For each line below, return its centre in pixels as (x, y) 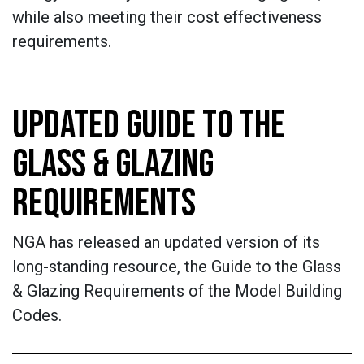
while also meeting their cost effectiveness (167, 17)
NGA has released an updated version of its (166, 242)
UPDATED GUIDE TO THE (149, 126)
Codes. (37, 315)
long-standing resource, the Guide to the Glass (177, 266)
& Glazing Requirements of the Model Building (177, 291)
